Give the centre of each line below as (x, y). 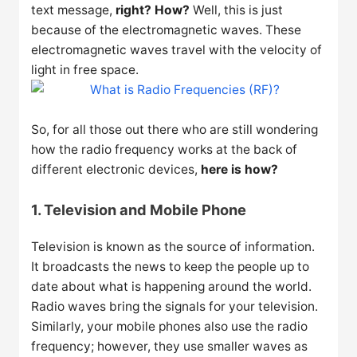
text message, (74, 10)
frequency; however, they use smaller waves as (170, 346)
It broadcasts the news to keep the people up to (171, 266)
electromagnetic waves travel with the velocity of (177, 50)
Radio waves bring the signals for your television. (175, 306)
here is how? (240, 169)
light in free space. (85, 70)
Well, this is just (238, 10)
